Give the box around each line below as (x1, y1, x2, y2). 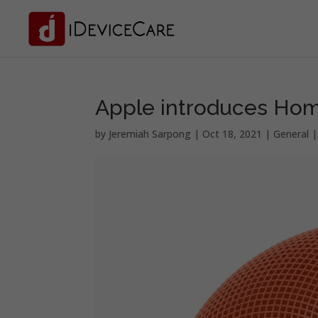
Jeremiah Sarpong (109, 127, 192, 141)
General (273, 127, 309, 141)
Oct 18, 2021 (202, 127, 263, 141)
